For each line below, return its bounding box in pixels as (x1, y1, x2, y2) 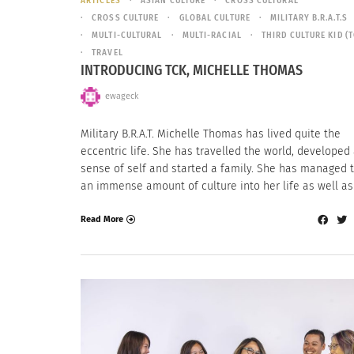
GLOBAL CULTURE (179, 13, 250, 24)
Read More (81, 214, 123, 225)
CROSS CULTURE (92, 13, 160, 24)
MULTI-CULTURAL (92, 30, 163, 41)
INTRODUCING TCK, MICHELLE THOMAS (81, 61, 303, 79)
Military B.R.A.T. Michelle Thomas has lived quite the (81, 126, 341, 141)
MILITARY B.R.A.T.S (270, 13, 348, 24)
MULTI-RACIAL (182, 30, 242, 41)
